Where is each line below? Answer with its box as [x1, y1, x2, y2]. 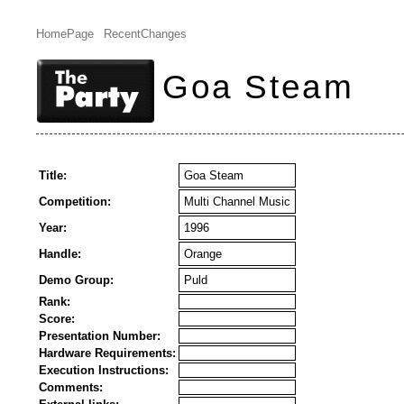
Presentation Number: [39, 329, 161, 343]
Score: [39, 312, 75, 326]
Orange [184, 247, 222, 261]
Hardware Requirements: [39, 346, 176, 360]
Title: [39, 169, 67, 182]
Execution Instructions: [39, 363, 169, 377]
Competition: [39, 195, 111, 208]
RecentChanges [103, 27, 187, 41]
